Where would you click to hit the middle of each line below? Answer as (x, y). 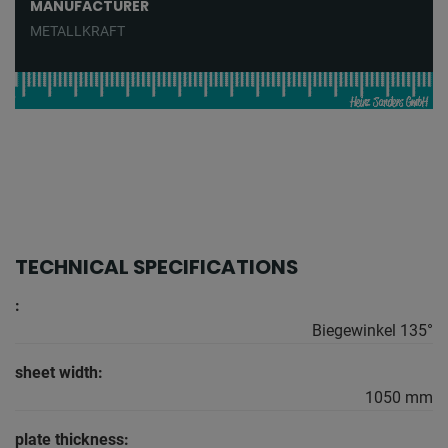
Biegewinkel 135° (372, 331)
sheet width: (59, 373)
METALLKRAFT (77, 31)
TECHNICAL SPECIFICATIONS (156, 267)
